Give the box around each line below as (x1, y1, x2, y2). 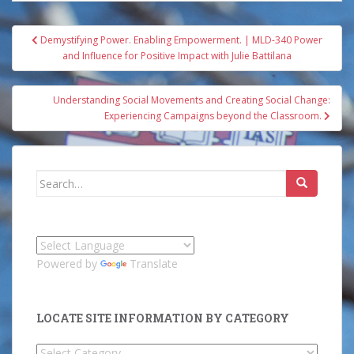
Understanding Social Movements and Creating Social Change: (53, 93, 330, 107)
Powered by (36, 256, 100, 272)
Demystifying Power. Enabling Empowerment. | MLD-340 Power (40, 33, 322, 47)
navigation (11, 43, 116, 69)
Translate (130, 256, 178, 272)
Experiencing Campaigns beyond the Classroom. (104, 109, 324, 123)
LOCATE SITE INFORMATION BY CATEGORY (36, 311, 289, 326)
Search (36, 171, 74, 186)
